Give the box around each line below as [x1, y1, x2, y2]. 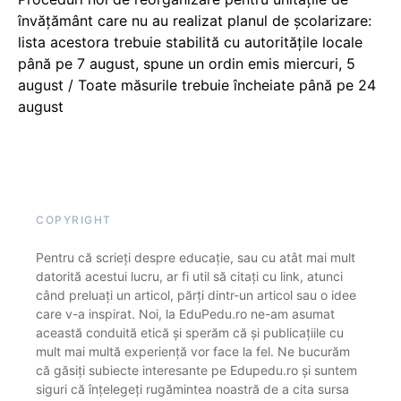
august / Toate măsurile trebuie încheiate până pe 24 [18, 76, 376, 94]
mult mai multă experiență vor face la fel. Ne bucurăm [36, 344, 350, 359]
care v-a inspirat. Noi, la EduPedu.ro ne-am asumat [36, 306, 335, 321]
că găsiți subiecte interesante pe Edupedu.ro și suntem [36, 363, 357, 378]
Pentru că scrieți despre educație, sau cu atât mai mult [36, 250, 355, 265]
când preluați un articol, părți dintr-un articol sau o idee [36, 287, 356, 303]
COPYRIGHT [36, 213, 112, 226]
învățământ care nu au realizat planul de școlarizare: [18, 12, 371, 30]
